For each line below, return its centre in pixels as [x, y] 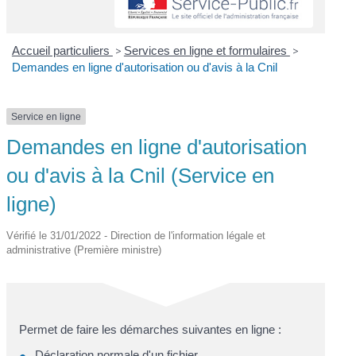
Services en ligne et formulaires [207, 50]
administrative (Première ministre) [84, 250]
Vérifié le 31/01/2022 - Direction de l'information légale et [136, 236]
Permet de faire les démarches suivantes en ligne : [151, 330]
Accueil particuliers [62, 50]
